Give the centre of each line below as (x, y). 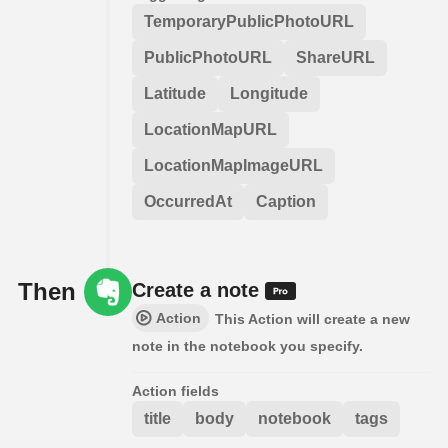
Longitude (269, 93)
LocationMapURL (210, 129)
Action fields (175, 390)
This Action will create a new (312, 318)
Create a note (198, 289)
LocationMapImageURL (233, 165)
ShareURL (335, 57)
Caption (286, 201)
